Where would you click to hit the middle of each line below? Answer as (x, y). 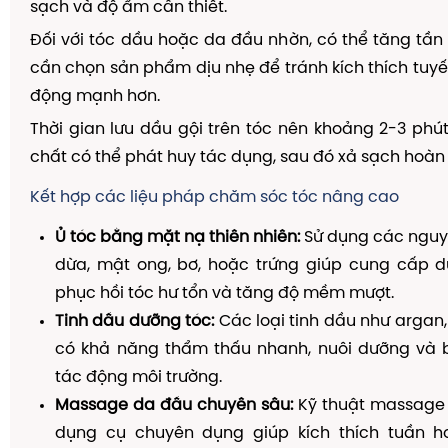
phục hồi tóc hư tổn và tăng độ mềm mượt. (224, 293)
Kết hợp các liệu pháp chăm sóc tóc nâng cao (214, 197)
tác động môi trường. (138, 377)
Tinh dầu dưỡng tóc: (135, 321)
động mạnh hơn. (95, 96)
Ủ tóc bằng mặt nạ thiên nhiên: (177, 237)
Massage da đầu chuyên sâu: (174, 405)
